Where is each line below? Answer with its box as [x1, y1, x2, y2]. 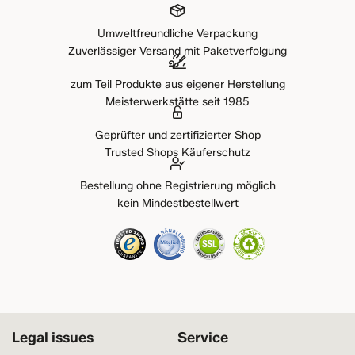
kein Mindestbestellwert [116, 197, 239, 211]
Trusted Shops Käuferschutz [105, 146, 250, 160]
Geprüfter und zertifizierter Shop [94, 128, 261, 143]
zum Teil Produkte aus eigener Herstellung [70, 78, 285, 92]
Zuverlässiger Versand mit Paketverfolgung [68, 44, 287, 59]
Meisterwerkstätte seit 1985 [105, 95, 250, 109]
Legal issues [12, 329, 94, 347]
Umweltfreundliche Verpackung [97, 27, 258, 41]
